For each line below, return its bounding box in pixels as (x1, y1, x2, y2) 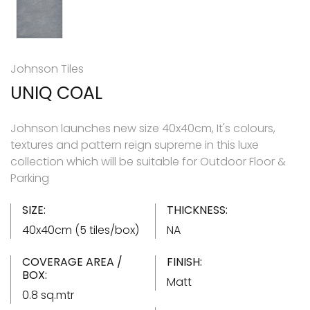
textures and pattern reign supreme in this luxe (10, 136, 259, 153)
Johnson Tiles (10, 60, 84, 77)
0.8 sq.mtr (22, 286, 74, 303)
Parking (10, 170, 49, 186)
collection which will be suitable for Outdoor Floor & (10, 153, 286, 170)
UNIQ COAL (10, 80, 102, 105)
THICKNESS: (167, 201, 228, 218)
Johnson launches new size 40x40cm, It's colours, (10, 120, 275, 136)
